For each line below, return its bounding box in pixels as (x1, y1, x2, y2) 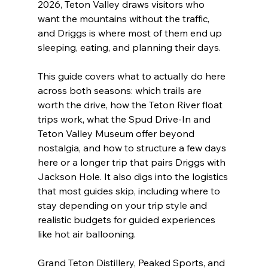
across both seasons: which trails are (37, 84, 204, 97)
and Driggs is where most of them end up (37, 27, 224, 39)
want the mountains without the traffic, (37, 13, 212, 25)
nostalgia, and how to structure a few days (37, 142, 229, 154)
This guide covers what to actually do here (37, 70, 228, 83)
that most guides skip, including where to (37, 185, 223, 197)
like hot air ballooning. (37, 228, 136, 240)
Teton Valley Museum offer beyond (37, 127, 197, 140)
